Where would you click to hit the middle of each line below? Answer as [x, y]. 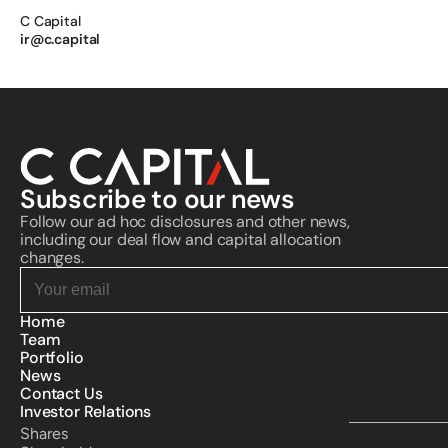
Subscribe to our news [157, 199]
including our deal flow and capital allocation [180, 239]
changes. [52, 257]
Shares [44, 433]
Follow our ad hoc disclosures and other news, [185, 221]
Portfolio [52, 357]
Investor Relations [86, 411]
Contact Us [61, 393]
